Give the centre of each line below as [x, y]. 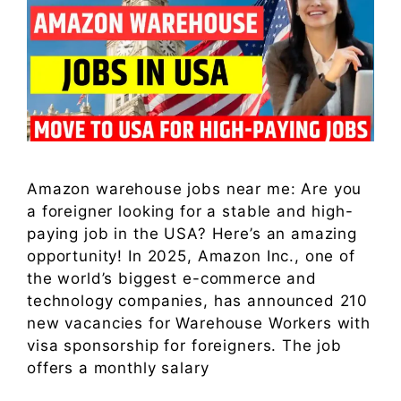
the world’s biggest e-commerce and [172, 278]
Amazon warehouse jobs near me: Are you [195, 188]
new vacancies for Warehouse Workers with [199, 323]
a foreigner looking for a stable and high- [190, 211]
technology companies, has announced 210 [198, 300]
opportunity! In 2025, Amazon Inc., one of [191, 256]
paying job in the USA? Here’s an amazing [192, 233]
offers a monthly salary [118, 367]
